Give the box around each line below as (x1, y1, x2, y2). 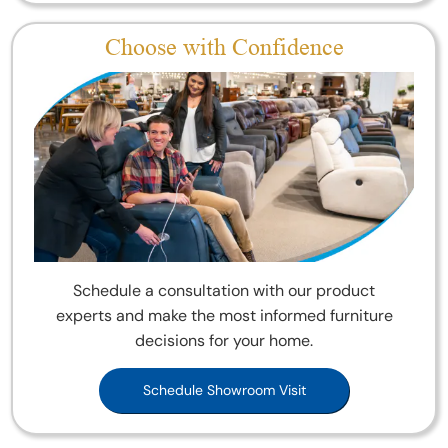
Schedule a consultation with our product (73, 280, 375, 302)
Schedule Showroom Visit (142, 381, 306, 400)
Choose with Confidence (104, 34, 344, 62)
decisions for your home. (135, 330, 313, 352)
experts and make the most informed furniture (55, 305, 393, 327)
